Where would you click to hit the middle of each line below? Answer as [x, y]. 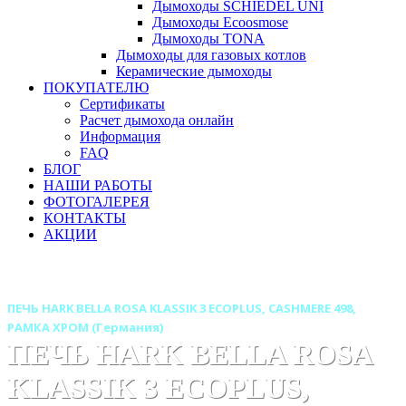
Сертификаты [122, 104]
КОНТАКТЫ [85, 218]
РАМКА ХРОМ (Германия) [85, 327]
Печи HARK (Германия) [320, 288]
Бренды [207, 288]
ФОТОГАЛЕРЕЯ [97, 202]
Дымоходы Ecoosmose [220, 22]
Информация [120, 136]
